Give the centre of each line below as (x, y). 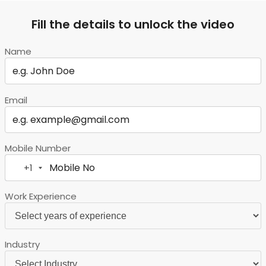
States (50, 186)
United (50, 174)
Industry (22, 244)
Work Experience (41, 196)
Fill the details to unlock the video (133, 24)
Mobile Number (38, 148)
